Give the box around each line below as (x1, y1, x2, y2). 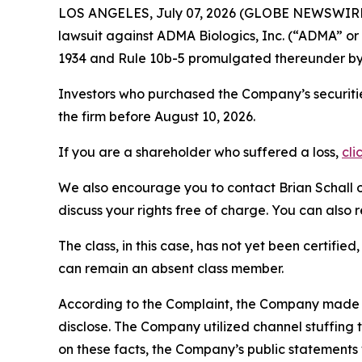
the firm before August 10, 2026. (58, 108, 255, 124)
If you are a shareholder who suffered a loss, (58, 144, 342, 160)
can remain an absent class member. (58, 260, 284, 276)
